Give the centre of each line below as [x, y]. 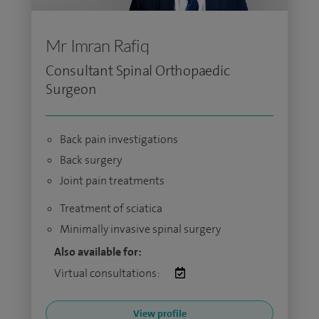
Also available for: [98, 252]
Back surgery [91, 160]
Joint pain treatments [112, 181]
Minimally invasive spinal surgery [140, 229]
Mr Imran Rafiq [97, 46]
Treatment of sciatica [111, 208]
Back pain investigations [119, 139]
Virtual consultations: [108, 273]
